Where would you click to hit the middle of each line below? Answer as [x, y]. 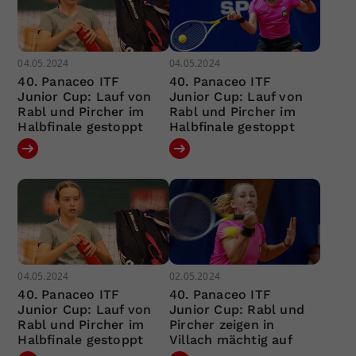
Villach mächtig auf [230, 339]
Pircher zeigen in [222, 324]
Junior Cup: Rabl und [236, 309]
